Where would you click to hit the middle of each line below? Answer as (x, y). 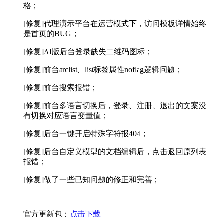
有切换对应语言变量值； (66, 116)
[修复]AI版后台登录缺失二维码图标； (88, 52)
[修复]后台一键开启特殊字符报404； (86, 134)
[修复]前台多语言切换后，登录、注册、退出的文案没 (115, 106)
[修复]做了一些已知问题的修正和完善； (92, 180)
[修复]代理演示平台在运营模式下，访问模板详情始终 (115, 24)
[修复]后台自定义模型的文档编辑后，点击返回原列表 (115, 152)
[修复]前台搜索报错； (61, 88)
